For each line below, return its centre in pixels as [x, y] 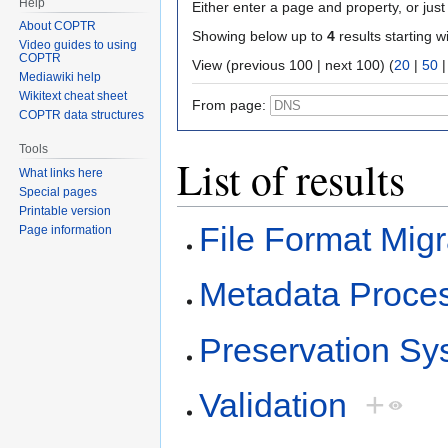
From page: [229, 104]
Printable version [65, 211]
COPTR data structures [82, 115]
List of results [291, 178]
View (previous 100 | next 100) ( [359, 64]
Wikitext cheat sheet [73, 96]
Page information [66, 230]
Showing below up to [259, 35]
